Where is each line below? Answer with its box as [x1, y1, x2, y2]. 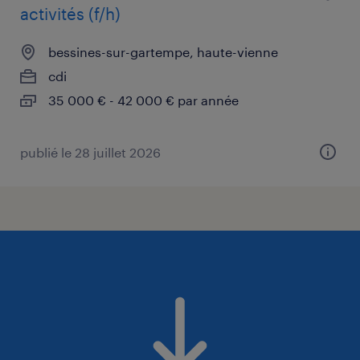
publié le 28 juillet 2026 [20, 144, 161, 160]
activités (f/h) [20, 3, 121, 23]
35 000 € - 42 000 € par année [48, 92, 239, 108]
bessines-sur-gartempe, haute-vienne [48, 43, 278, 59]
